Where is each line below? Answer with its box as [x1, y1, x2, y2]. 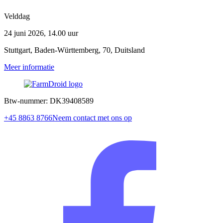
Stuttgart [4, 46, 30, 55]
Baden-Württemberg [34, 46, 99, 55]
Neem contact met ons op [52, 113, 132, 122]
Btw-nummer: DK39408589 [4, 97, 94, 106]
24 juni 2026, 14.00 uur [4, 29, 78, 38]
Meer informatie [4, 63, 54, 72]
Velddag [4, 12, 30, 21]
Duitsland [114, 46, 145, 55]
